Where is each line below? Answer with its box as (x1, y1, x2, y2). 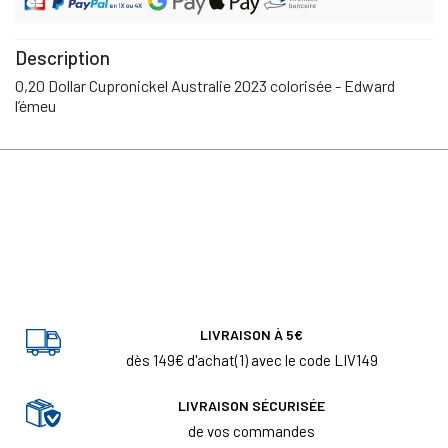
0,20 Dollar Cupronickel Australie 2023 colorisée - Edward (15, 75, 395, 95)
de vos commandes (188, 422, 315, 441)
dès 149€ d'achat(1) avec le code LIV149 (125, 351, 378, 370)
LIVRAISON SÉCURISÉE (178, 397, 325, 415)
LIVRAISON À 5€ (200, 326, 303, 344)
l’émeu (15, 95, 56, 115)
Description (15, 45, 110, 69)
